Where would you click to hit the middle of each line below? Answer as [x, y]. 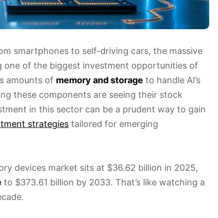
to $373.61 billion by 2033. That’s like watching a [103, 182]
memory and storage [100, 80]
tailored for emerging [113, 124]
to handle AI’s [172, 80]
